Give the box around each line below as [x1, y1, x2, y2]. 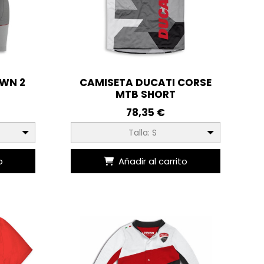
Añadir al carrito [118, 155, 188, 168]
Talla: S [128, 127, 157, 139]
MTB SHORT [115, 87, 176, 102]
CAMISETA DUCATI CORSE [79, 75, 212, 90]
